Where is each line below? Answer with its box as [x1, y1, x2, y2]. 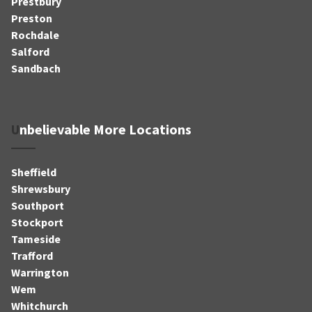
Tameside [11, 231, 61, 246]
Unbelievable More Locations [19, 120, 192, 138]
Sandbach [11, 61, 61, 75]
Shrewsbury [11, 181, 70, 196]
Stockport [11, 214, 63, 229]
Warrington [11, 265, 69, 279]
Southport [11, 198, 64, 212]
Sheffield [11, 164, 56, 179]
